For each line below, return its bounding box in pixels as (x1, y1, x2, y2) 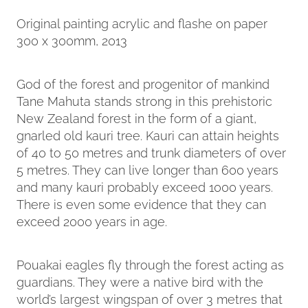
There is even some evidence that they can (16, 194, 266, 212)
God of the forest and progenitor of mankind (16, 74, 269, 91)
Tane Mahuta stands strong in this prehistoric (16, 91, 272, 109)
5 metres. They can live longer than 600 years (16, 159, 278, 177)
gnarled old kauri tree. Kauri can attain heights (16, 125, 279, 143)
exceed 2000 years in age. (16, 211, 167, 229)
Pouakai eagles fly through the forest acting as (16, 254, 284, 272)
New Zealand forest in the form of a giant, (16, 108, 256, 126)
